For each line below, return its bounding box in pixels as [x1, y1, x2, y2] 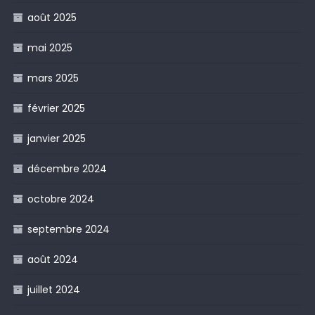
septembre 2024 [27, 221, 110, 236]
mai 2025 [27, 40, 72, 55]
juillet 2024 [27, 282, 80, 297]
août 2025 [27, 10, 77, 25]
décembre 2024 [27, 161, 107, 176]
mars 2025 [27, 70, 79, 85]
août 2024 [27, 252, 78, 266]
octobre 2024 [27, 191, 94, 206]
